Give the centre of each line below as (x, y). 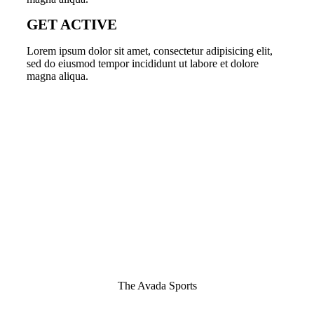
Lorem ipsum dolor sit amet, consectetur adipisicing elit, (150, 50)
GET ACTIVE (72, 25)
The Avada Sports (157, 286)
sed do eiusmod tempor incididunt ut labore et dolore (143, 63)
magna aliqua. (57, 76)
